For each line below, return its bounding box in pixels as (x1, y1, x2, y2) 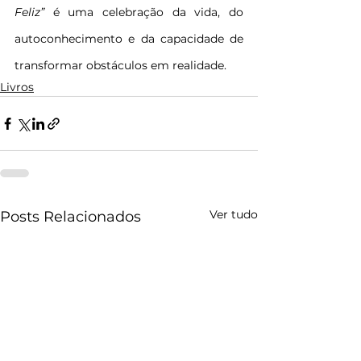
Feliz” (15, 5, 53, 20)
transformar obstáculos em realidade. (15, 58, 226, 73)
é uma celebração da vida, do (52, 5, 244, 20)
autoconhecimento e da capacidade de (15, 31, 243, 47)
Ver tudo (210, 207, 258, 222)
